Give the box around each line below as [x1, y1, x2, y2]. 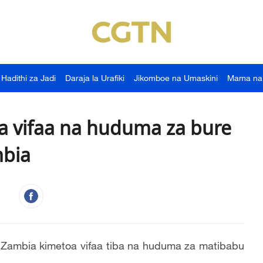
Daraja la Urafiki [65, 73, 124, 83]
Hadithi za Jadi [1, 73, 56, 83]
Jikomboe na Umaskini [134, 73, 218, 83]
